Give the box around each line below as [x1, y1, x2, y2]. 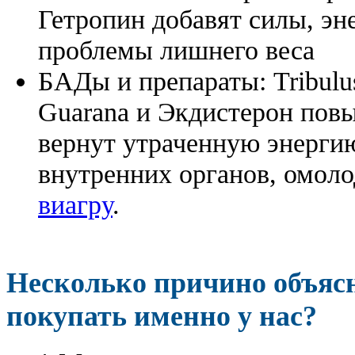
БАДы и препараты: [38, 65, 273, 96]
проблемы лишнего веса [38, 34, 315, 65]
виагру [38, 189, 113, 219]
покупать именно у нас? [6, 300, 317, 332]
